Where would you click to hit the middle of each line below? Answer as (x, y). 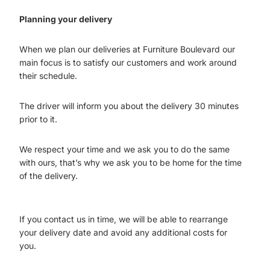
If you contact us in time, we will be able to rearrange (124, 219)
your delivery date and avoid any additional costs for (123, 232)
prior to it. (38, 119)
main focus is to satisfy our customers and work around (128, 62)
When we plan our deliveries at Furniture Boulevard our (127, 49)
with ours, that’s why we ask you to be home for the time (130, 162)
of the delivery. (49, 176)
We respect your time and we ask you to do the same (124, 149)
